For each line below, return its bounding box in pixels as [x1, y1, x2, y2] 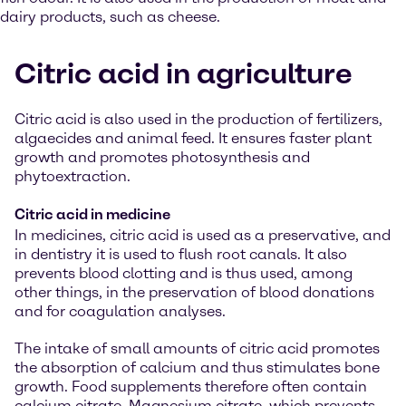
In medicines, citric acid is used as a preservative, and [14, 227, 391, 244]
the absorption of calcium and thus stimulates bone [14, 359, 380, 376]
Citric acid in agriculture [14, 56, 353, 91]
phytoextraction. [14, 168, 130, 185]
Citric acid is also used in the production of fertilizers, [14, 111, 382, 128]
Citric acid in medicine [14, 206, 170, 223]
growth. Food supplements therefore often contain [14, 378, 367, 395]
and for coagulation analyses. [14, 303, 226, 320]
